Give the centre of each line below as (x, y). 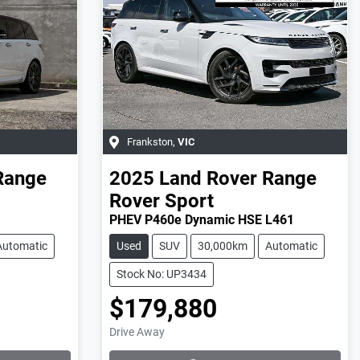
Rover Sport (161, 200)
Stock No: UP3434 (161, 274)
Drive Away (137, 331)
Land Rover (208, 178)
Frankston (149, 141)
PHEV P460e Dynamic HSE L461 (201, 219)
